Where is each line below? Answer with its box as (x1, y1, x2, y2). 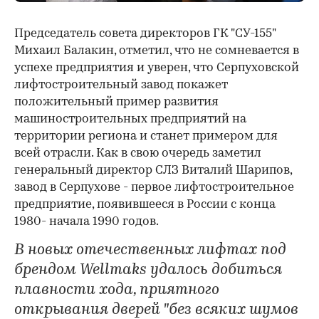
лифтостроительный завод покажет (14, 79, 228, 92)
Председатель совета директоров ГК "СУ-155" (14, 28, 276, 41)
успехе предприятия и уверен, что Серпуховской (14, 62, 299, 75)
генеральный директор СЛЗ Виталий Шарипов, (14, 164, 292, 177)
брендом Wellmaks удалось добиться (14, 262, 282, 279)
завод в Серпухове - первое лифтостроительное (14, 182, 294, 194)
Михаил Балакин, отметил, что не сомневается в (14, 45, 299, 58)
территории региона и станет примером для (14, 130, 278, 143)
